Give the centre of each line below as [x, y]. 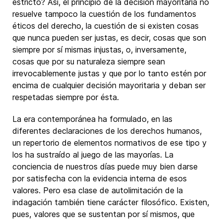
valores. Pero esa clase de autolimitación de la [98, 190]
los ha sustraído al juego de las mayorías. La [93, 155]
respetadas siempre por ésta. [66, 97]
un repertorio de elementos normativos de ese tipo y [110, 143]
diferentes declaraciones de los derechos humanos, [107, 131]
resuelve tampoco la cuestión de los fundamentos [104, 14]
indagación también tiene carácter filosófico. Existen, [111, 202]
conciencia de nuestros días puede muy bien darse [105, 166]
